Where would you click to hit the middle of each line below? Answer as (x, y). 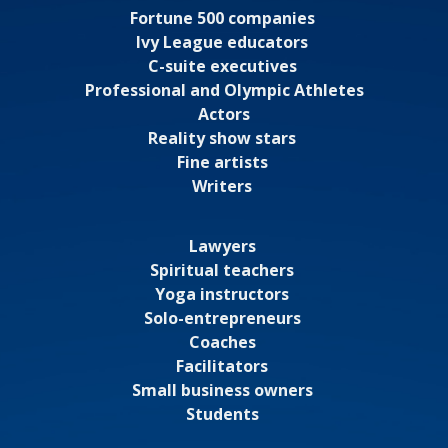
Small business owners (224, 390)
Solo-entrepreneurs (224, 318)
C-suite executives (224, 66)
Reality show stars (224, 138)
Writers (224, 186)
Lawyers (224, 246)
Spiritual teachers (224, 270)
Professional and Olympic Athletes (224, 90)
